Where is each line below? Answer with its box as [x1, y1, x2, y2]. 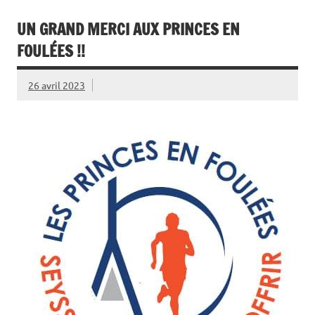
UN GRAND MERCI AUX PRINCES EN [17, 18, 240, 40]
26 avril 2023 [28, 78, 85, 91]
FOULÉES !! [17, 39, 85, 62]
